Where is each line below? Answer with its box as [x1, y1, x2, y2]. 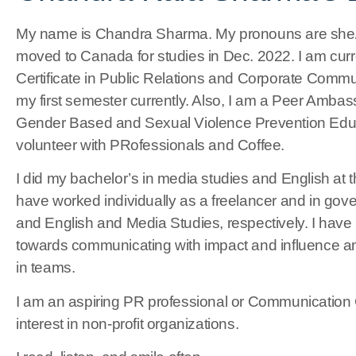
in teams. [16, 259, 75, 277]
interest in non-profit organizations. [16, 315, 239, 332]
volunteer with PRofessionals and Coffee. [16, 136, 285, 153]
